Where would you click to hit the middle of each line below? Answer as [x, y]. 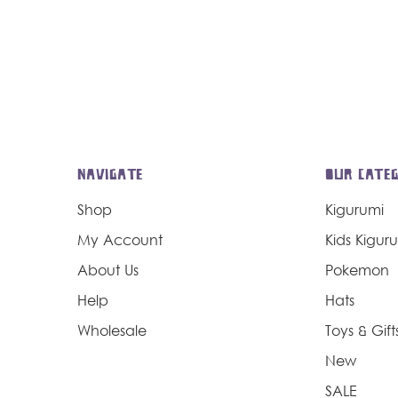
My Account [120, 241]
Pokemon [357, 271]
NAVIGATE [110, 175]
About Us [108, 271]
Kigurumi [354, 211]
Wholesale [112, 332]
